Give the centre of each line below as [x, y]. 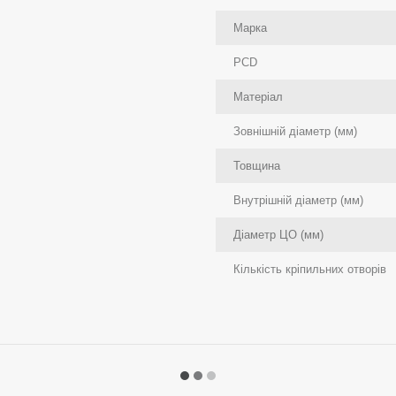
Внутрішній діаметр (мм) [298, 201]
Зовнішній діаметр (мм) [295, 132]
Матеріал [258, 97]
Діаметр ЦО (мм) [278, 235]
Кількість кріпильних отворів [310, 270]
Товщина [257, 166]
